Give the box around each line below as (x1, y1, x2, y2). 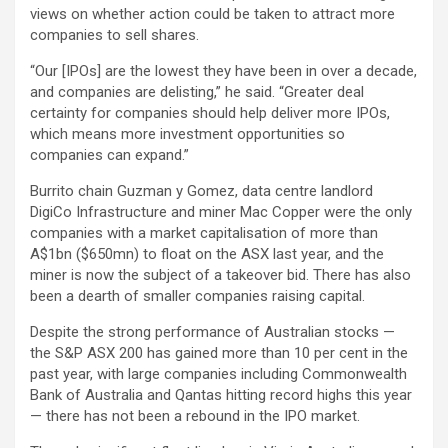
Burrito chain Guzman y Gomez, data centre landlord (30, 181, 373, 200)
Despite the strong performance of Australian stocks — (30, 322, 395, 341)
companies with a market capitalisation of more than (30, 223, 378, 242)
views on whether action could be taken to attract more (30, 4, 395, 23)
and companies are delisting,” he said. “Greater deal (30, 82, 364, 101)
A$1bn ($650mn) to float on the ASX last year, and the (30, 244, 384, 263)
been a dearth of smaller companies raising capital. (30, 286, 365, 305)
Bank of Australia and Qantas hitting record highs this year (30, 385, 412, 404)
